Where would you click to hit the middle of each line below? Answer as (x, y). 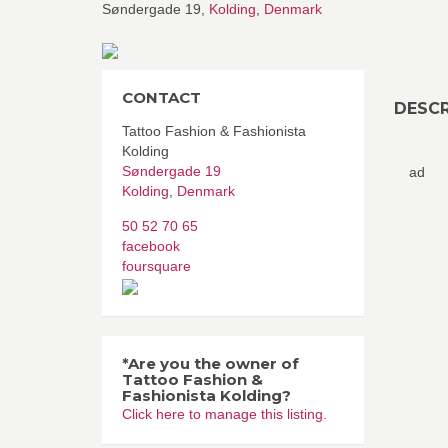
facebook (151, 246)
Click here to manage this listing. (224, 414)
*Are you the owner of (210, 363)
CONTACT (161, 97)
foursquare (156, 266)
